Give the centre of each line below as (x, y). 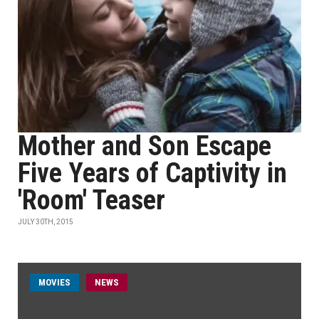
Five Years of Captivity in (152, 173)
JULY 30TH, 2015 (46, 222)
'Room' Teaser (91, 200)
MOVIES (54, 282)
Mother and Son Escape (145, 146)
